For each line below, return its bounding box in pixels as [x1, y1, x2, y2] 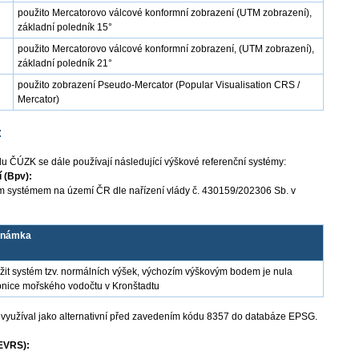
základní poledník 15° [18, 22, 112, 33]
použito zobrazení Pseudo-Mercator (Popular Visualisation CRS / [18, 79, 300, 91]
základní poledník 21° [18, 58, 112, 69]
